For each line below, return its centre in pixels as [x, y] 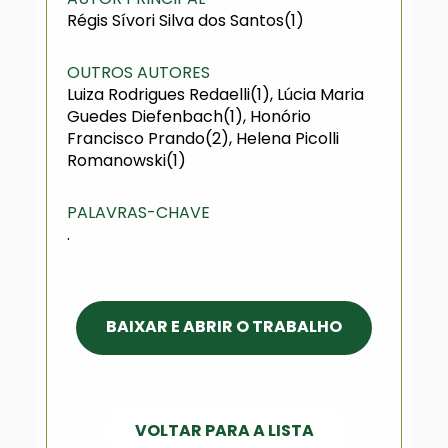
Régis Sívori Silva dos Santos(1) [185, 20]
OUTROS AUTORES [138, 72]
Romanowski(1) [126, 160]
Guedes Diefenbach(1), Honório [188, 116]
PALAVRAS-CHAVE [138, 212]
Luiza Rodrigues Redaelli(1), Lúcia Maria [215, 94]
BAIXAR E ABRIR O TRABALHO [224, 326]
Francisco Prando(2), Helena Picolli [202, 138]
